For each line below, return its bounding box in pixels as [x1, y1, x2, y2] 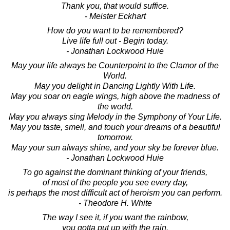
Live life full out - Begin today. [62, 36, 168, 45]
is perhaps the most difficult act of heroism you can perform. [8, 188, 222, 197]
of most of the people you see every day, [42, 178, 188, 187]
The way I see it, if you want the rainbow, [42, 213, 188, 222]
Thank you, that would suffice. [61, 1, 169, 10]
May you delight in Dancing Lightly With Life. [34, 81, 196, 90]
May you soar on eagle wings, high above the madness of [11, 91, 219, 101]
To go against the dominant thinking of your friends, [23, 167, 207, 177]
